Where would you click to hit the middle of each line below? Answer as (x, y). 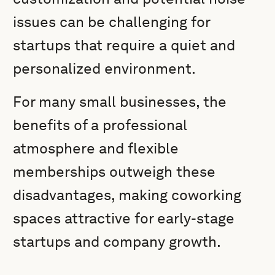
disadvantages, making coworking (127, 195)
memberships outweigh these (114, 172)
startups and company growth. (117, 242)
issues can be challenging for (112, 22)
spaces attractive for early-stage (124, 218)
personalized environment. (105, 68)
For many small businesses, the (120, 102)
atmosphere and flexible (96, 148)
